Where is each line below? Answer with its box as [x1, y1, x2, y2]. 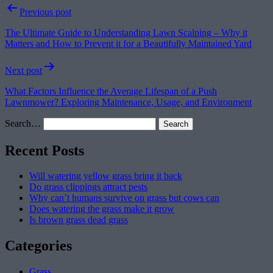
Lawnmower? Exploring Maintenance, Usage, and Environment [5, 96, 252, 107]
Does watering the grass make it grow [29, 204, 174, 214]
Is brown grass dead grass [29, 214, 128, 225]
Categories [5, 238, 72, 254]
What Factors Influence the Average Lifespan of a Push [5, 85, 217, 96]
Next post [5, 65, 42, 76]
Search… [5, 118, 41, 129]
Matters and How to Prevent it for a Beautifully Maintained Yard [5, 38, 252, 49]
